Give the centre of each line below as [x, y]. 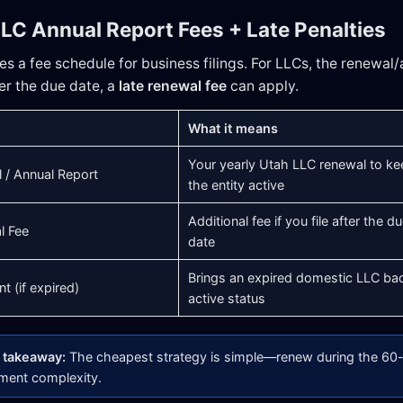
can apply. [263, 85]
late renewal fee [173, 85]
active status [227, 298]
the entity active [236, 184]
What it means [233, 128]
